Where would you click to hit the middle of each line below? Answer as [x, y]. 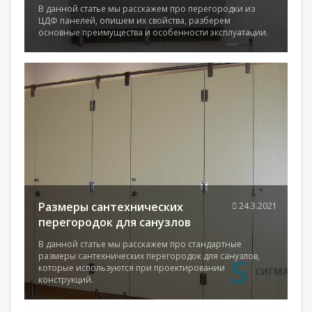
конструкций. [66, 280]
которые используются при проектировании [132, 268]
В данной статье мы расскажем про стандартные [140, 244]
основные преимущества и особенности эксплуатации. [153, 32]
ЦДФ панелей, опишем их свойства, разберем [134, 21]
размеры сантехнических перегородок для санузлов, [149, 256]
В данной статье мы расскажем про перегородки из [147, 9]
